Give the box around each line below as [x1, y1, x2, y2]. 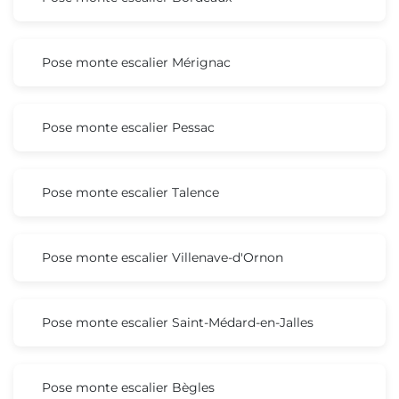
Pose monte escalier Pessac [42, 118, 215, 135]
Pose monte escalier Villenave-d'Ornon [42, 248, 283, 265]
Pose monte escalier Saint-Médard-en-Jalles [42, 313, 313, 330]
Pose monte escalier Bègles [42, 379, 215, 395]
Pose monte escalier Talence [42, 183, 219, 200]
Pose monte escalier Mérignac [42, 53, 231, 70]
